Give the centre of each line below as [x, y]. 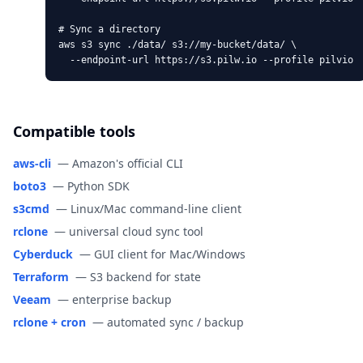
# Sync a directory [109, 29]
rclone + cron [49, 322]
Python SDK [98, 186]
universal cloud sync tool [136, 231]
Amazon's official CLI [128, 163]
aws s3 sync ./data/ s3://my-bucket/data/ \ [177, 45]
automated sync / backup [175, 322]
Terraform [41, 277]
